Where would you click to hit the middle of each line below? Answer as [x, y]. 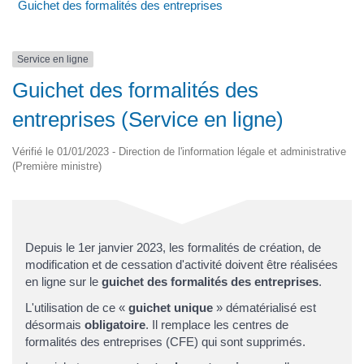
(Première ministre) [57, 167]
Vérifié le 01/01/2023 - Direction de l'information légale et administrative [179, 152]
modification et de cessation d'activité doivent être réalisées [182, 265]
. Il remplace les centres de [217, 324]
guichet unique [171, 307]
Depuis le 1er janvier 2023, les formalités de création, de [173, 248]
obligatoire [115, 324]
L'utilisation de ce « [77, 307]
